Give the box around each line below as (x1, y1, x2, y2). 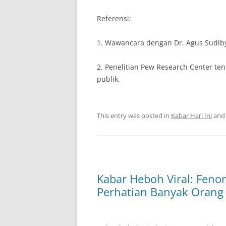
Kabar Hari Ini (171, 111, 212, 120)
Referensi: (97, 14, 131, 23)
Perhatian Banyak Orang (97, 184, 223, 199)
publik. (97, 74, 120, 84)
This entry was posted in (97, 111, 171, 120)
